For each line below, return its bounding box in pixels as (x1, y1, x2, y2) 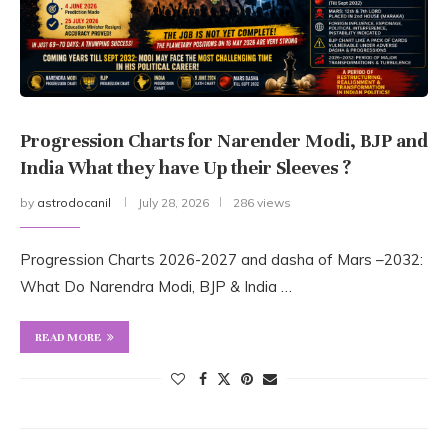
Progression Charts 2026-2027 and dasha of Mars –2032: (20, 250, 423, 270)
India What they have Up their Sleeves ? (20, 156, 351, 180)
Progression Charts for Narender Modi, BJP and (20, 129, 428, 153)
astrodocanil (37, 195, 111, 211)
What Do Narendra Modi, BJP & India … (20, 277, 292, 297)
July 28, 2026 (138, 195, 209, 211)
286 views (233, 195, 291, 211)
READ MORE (35, 330, 102, 345)
